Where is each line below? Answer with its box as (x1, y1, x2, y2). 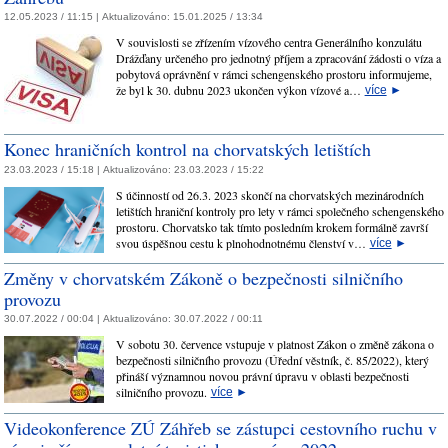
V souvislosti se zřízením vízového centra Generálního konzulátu (115, 34, 422, 51)
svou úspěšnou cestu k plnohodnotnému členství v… (115, 234, 370, 251)
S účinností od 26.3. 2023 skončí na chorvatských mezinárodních (115, 186, 424, 203)
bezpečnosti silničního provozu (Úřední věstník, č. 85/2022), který (115, 352, 429, 369)
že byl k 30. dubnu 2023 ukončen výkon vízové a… (115, 82, 365, 99)
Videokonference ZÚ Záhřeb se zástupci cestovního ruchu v (4, 416, 437, 441)
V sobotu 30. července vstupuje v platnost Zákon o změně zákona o (115, 336, 434, 353)
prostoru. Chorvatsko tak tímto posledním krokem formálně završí (115, 218, 428, 235)
